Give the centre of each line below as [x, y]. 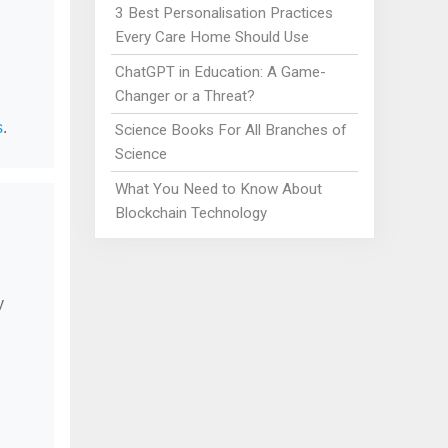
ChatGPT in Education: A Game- [221, 71]
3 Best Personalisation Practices [224, 13]
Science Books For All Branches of [231, 130]
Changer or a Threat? [185, 95]
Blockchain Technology [191, 212]
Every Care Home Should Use [212, 37]
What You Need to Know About [219, 188]
